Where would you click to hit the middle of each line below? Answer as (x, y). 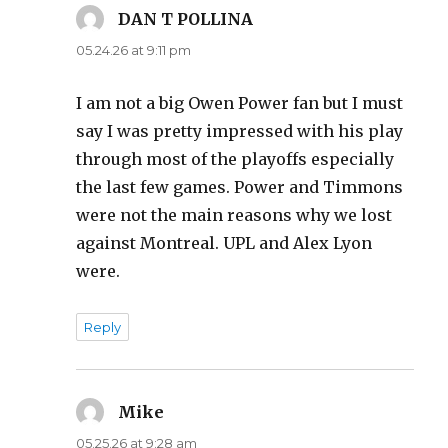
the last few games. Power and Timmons (240, 186)
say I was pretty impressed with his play (240, 130)
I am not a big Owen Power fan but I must (240, 102)
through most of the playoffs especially (235, 158)
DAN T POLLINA (186, 18)
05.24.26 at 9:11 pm (134, 49)
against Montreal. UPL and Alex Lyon (224, 242)
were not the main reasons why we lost (234, 214)
